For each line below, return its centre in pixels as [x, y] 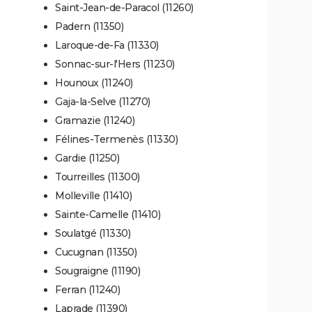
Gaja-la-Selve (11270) [103, 101]
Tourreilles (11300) [97, 177]
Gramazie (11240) [95, 120]
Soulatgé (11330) [93, 233]
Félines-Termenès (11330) [116, 139]
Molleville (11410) [93, 195]
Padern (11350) [89, 26]
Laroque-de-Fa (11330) [107, 45]
